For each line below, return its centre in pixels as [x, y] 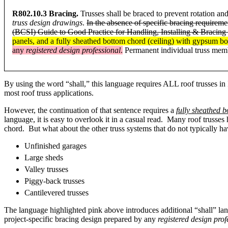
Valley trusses [46, 169]
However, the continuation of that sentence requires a [90, 110]
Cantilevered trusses [56, 193]
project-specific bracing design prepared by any [81, 219]
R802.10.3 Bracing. [45, 14]
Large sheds [44, 158]
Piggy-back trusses [54, 181]
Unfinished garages [55, 146]
